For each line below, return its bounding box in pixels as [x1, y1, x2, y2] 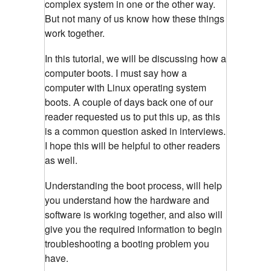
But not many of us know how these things [45, 11, 224, 26]
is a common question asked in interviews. [45, 124, 226, 139]
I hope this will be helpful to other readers [45, 139, 220, 153]
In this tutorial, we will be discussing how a [45, 51, 226, 66]
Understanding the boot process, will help [45, 178, 222, 193]
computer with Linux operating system [45, 80, 206, 95]
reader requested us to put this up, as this [45, 109, 220, 124]
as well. [45, 153, 77, 168]
